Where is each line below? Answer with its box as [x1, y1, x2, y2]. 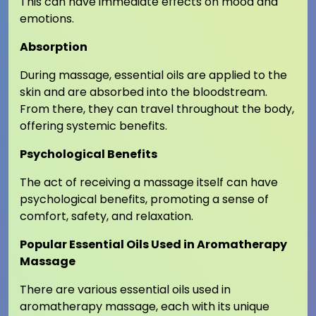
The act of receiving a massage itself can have [20, 174, 278, 191]
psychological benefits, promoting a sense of [20, 191, 269, 208]
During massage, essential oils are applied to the [20, 67, 287, 84]
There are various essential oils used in [20, 281, 231, 298]
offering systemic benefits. [20, 118, 167, 135]
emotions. [20, 11, 74, 28]
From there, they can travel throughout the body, [20, 101, 294, 118]
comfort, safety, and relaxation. [20, 208, 193, 225]
